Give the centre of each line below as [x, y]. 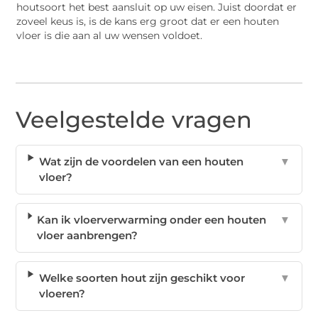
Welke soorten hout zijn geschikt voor [142, 278]
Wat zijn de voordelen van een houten [142, 162]
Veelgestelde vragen [134, 120]
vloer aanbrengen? [88, 236]
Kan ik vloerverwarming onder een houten [152, 220]
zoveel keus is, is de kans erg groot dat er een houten [148, 21]
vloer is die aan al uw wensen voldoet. [110, 35]
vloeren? [62, 294]
